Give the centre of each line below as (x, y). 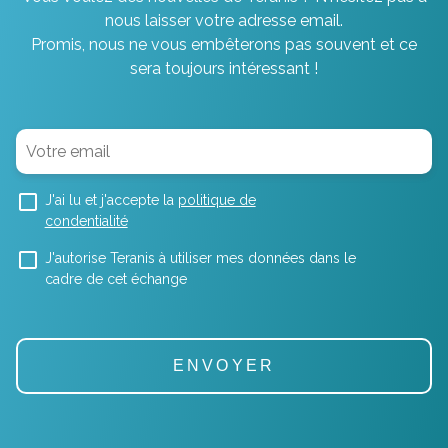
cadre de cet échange (115, 278)
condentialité (86, 220)
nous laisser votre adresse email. (224, 20)
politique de (216, 199)
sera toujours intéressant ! (224, 68)
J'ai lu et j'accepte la (111, 199)
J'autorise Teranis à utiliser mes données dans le (200, 257)
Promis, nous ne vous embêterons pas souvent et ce (224, 44)
